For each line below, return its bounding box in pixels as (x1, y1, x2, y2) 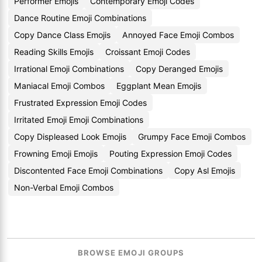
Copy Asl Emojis (174, 166, 235, 175)
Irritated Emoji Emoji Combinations (14, 115, 143, 125)
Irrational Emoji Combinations (14, 64, 124, 74)
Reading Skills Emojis (14, 47, 94, 57)
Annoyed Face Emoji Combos (122, 30, 234, 40)
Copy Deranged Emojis (136, 64, 223, 74)
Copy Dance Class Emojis (14, 30, 111, 40)
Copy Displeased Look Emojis (14, 132, 126, 142)
